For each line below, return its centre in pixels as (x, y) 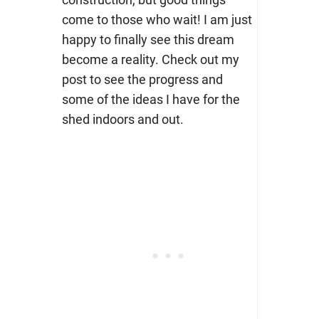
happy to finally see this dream (148, 40)
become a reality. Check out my (150, 60)
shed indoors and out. (122, 120)
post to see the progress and (142, 80)
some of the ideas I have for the (151, 100)
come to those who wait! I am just (157, 20)
